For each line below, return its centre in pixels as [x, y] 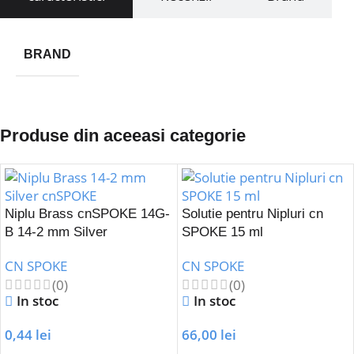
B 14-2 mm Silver [56, 232]
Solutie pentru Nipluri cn [252, 214]
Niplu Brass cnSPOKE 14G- [87, 214]
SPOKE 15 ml [222, 232]
